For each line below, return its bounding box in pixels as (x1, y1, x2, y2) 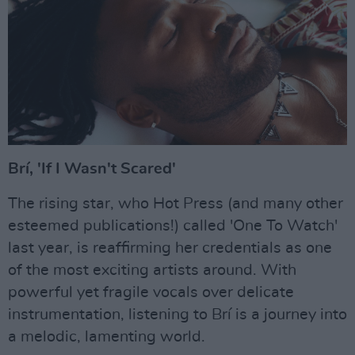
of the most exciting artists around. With (8, 262, 296, 279)
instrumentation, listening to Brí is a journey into (8, 307, 347, 323)
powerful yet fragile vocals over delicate (8, 284, 294, 301)
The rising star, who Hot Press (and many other (8, 196, 343, 212)
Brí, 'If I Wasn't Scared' (8, 161, 176, 177)
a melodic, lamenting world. (8, 329, 205, 345)
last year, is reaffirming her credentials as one (8, 240, 332, 257)
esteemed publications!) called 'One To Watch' (8, 218, 338, 235)
